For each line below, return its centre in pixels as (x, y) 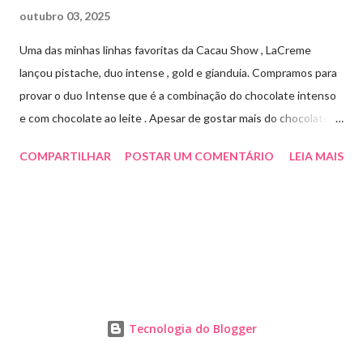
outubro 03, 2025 (65, 15)
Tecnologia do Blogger (191, 329)
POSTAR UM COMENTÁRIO (199, 156)
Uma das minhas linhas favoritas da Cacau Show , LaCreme (165, 49)
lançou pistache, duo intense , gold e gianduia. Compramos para (178, 72)
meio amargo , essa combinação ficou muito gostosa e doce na (175, 140)
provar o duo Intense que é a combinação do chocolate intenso (178, 95)
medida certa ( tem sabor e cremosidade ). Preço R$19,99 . (165, 163)
